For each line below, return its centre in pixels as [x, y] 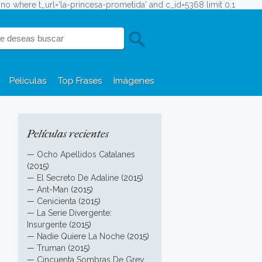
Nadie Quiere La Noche [81, 236]
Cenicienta [56, 201]
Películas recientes [68, 134]
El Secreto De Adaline [78, 178]
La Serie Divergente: [74, 213]
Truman [51, 248]
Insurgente [47, 225]
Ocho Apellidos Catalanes [86, 154]
